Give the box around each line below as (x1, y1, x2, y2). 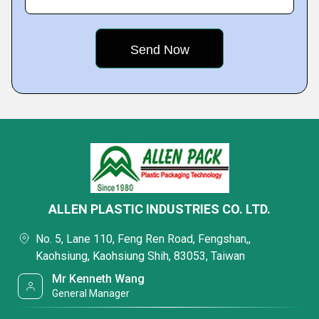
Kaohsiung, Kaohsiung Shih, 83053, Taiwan (36, 249, 245, 263)
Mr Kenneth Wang (52, 272, 145, 286)
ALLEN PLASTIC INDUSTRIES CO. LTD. (48, 202, 271, 216)
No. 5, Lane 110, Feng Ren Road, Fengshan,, (36, 232, 251, 246)
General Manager (52, 288, 130, 299)
